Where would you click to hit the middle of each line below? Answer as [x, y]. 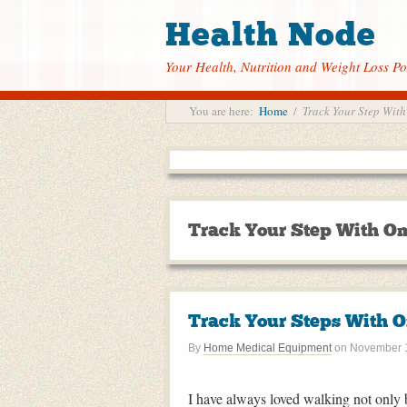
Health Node [271, 35]
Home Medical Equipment [268, 348]
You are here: [221, 111]
